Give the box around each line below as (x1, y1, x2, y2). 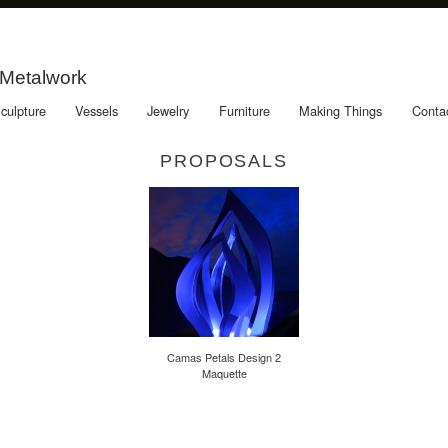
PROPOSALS (160, 150, 288, 171)
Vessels (75, 101, 119, 121)
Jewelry (147, 101, 190, 121)
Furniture (218, 101, 270, 121)
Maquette (201, 364, 247, 381)
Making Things (299, 101, 383, 121)
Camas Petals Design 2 (167, 348, 281, 365)
